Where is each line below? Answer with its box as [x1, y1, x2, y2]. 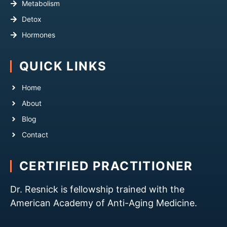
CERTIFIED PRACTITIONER [19, 159, 193, 174]
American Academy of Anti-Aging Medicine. [10, 198, 197, 209]
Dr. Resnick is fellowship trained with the [10, 184, 184, 195]
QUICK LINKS [19, 59, 107, 74]
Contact [21, 131, 48, 139]
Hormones [21, 31, 55, 40]
